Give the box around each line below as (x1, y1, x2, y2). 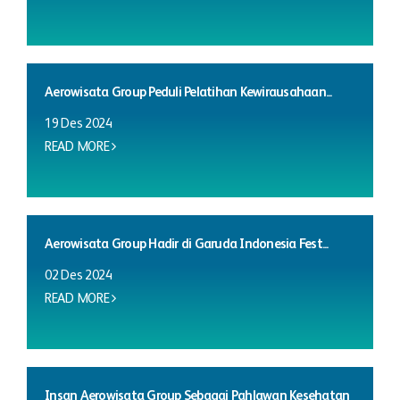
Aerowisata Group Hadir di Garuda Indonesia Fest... (45, 237, 329, 251)
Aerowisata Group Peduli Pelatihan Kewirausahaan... (45, 85, 332, 99)
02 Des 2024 (45, 268, 112, 282)
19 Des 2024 (45, 116, 112, 130)
